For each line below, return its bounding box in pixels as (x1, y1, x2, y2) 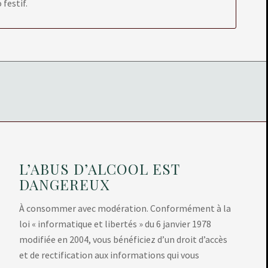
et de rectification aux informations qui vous (19, 248, 199, 261)
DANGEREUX (19, 175, 109, 194)
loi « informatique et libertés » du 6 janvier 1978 (19, 217, 211, 230)
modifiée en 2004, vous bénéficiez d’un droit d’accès (19, 233, 227, 245)
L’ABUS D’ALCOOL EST (19, 159, 179, 179)
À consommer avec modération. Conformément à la (19, 202, 231, 214)
